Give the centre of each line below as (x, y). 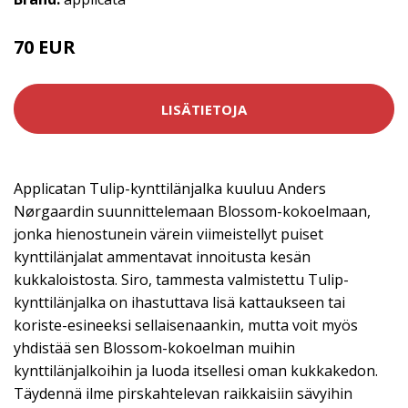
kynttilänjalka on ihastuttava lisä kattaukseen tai (179, 302)
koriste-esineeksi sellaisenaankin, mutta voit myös (186, 325)
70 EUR (45, 47)
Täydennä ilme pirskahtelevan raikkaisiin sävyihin (183, 393)
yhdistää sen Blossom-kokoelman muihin (154, 348)
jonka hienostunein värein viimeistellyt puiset (168, 234)
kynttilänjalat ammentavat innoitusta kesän (162, 257)
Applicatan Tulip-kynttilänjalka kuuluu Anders (170, 189)
